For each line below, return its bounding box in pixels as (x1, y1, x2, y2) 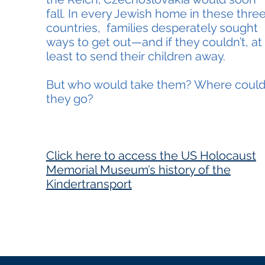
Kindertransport (46, 177, 132, 191)
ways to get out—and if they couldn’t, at (46, 35, 262, 49)
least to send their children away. (46, 49, 225, 63)
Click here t (46, 148, 108, 163)
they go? (46, 92, 99, 106)
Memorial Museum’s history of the (46, 163, 231, 177)
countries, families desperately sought (46, 21, 258, 35)
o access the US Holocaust (108, 148, 256, 163)
